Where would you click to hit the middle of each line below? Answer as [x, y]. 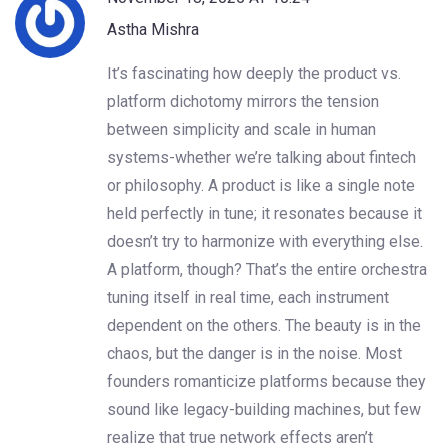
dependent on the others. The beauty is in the [264, 325]
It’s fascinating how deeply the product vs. [254, 73]
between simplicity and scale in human [241, 129]
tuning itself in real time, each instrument [248, 297]
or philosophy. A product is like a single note [261, 185]
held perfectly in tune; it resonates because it [264, 213]
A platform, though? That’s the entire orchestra [267, 269]
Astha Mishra [153, 29]
